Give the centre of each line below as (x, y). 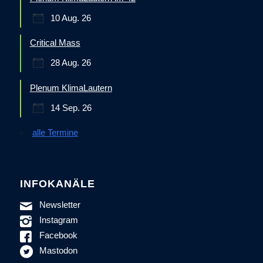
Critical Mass (55, 43)
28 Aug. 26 (70, 63)
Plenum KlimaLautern (71, 87)
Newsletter (60, 204)
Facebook (59, 235)
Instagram (59, 220)
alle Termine (55, 133)
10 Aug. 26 (70, 18)
